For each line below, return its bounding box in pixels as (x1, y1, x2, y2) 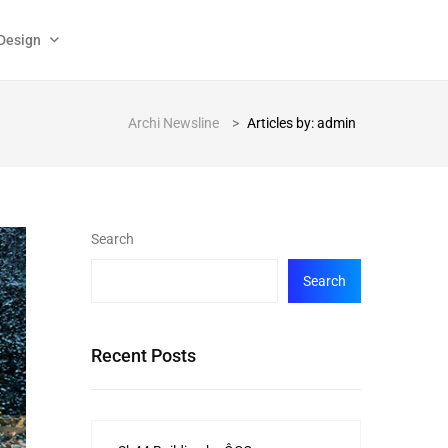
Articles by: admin (247, 115, 356, 131)
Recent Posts (91, 345, 196, 366)
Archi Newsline (128, 115, 219, 131)
